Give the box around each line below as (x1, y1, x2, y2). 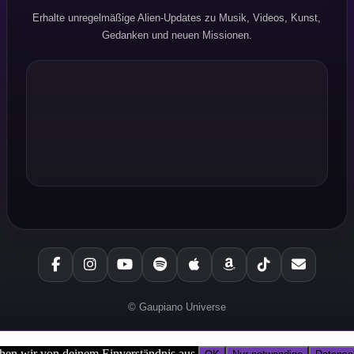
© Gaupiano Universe (128, 301, 226, 314)
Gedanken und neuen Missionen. (101, 29, 252, 42)
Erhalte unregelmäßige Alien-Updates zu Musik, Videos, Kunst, (32, 12, 322, 24)
